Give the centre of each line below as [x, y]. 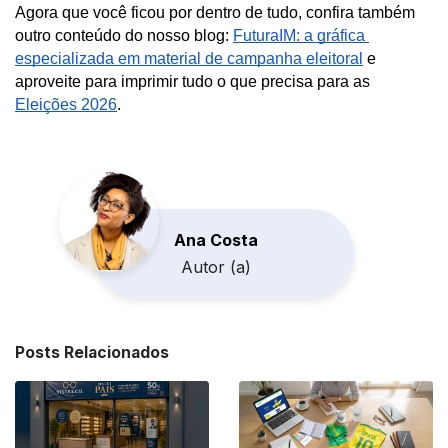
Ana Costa [216, 239]
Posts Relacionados [92, 352]
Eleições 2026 [66, 104]
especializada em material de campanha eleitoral [189, 58]
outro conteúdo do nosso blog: [124, 35]
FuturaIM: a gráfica [299, 35]
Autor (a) [216, 266]
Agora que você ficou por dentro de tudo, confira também [215, 12]
